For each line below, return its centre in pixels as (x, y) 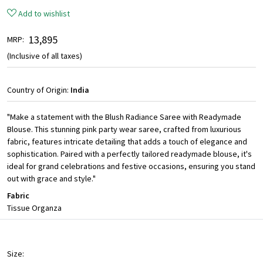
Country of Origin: (39, 90)
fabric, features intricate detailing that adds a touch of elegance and (127, 142)
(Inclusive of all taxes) (45, 56)
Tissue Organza (34, 208)
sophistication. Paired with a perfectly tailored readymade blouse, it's (129, 154)
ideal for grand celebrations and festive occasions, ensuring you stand (131, 166)
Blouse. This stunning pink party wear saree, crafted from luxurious (124, 129)
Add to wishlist (44, 14)
